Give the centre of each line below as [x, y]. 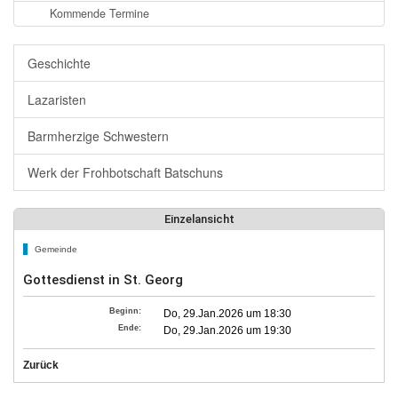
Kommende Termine [99, 13]
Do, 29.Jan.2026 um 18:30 [228, 314]
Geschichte [59, 63]
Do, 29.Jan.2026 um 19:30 [228, 330]
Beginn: [126, 310]
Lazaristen [57, 99]
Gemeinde [55, 249]
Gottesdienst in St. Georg [103, 280]
